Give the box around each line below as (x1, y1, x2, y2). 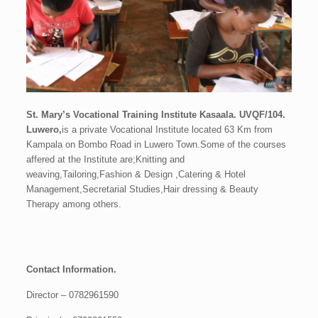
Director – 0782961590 (26, 289, 119, 300)
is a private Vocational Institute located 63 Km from (62, 124, 273, 135)
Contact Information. (26, 263, 117, 275)
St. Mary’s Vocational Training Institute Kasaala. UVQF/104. (26, 109, 286, 120)
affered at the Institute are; (26, 153, 136, 165)
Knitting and (136, 153, 185, 165)
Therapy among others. (26, 198, 122, 209)
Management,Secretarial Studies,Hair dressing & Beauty (26, 183, 259, 194)
